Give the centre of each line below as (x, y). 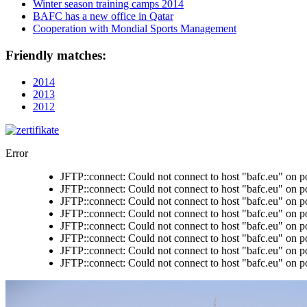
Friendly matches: (56, 56)
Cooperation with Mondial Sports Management (135, 29)
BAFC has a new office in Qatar (103, 16)
